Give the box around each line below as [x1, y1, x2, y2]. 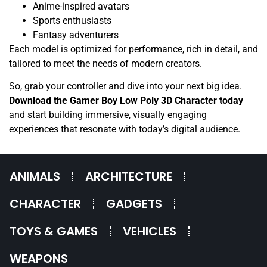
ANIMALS [10, 168, 60, 185]
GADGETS [106, 195, 162, 213]
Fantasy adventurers [33, 29, 119, 41]
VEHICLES [123, 223, 176, 240]
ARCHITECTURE [85, 168, 172, 185]
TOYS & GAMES [10, 223, 98, 240]
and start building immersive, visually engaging [9, 109, 207, 121]
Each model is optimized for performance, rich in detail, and [9, 43, 258, 55]
